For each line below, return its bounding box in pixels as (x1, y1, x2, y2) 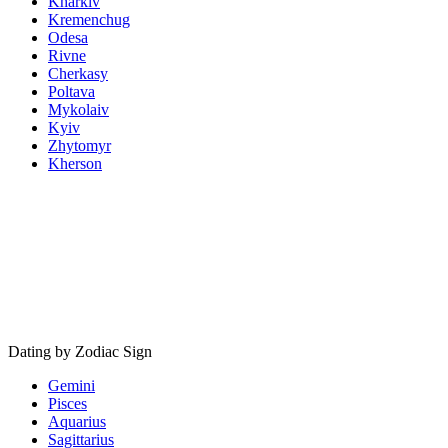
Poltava (48, 82, 95, 100)
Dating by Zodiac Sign (8, 342, 152, 360)
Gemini (48, 376, 95, 394)
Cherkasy (48, 64, 108, 82)
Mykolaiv (48, 100, 109, 118)
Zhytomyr (48, 136, 111, 154)
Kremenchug (48, 10, 130, 28)
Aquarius (48, 412, 106, 430)
